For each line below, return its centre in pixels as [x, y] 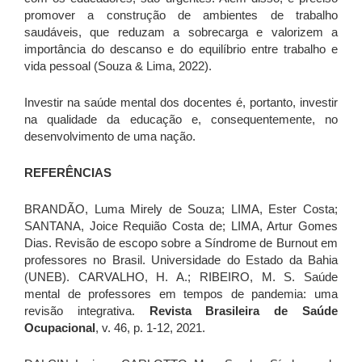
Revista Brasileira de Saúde [244, 310]
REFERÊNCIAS [68, 172]
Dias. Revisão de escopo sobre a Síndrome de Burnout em [181, 242]
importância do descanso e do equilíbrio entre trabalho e [181, 48]
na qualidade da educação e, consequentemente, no [181, 119]
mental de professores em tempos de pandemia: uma [181, 293]
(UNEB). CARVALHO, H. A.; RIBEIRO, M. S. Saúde [181, 276]
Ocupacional [60, 327]
